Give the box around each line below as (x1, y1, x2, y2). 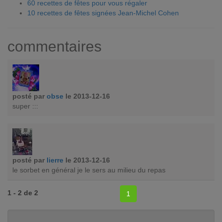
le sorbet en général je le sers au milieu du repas (12, 166, 166, 174)
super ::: (12, 102, 38, 111)
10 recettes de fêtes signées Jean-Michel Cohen (27, 9, 179, 17)
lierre (47, 156, 63, 165)
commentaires (7, 38, 102, 55)
